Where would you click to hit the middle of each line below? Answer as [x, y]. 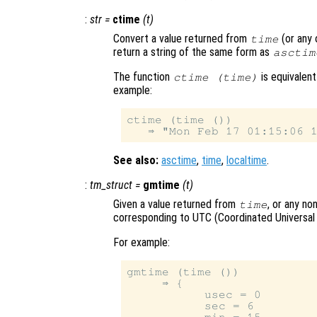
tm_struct [111, 185]
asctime [179, 161]
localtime [247, 161]
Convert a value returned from [181, 39]
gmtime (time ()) [184, 272]
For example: [142, 243]
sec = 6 [191, 306]
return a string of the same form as [193, 52]
